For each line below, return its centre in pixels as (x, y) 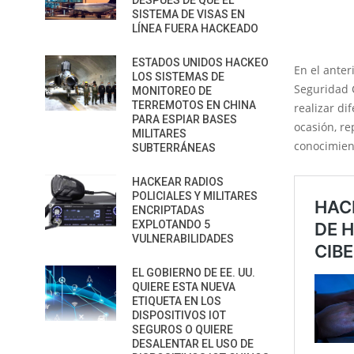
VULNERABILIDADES (183, 239)
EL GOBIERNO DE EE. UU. (194, 273)
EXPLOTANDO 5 (171, 224)
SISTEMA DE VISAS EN (188, 14)
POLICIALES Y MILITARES (195, 196)
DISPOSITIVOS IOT (179, 315)
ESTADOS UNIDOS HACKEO (200, 62)
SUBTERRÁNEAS (174, 148)
